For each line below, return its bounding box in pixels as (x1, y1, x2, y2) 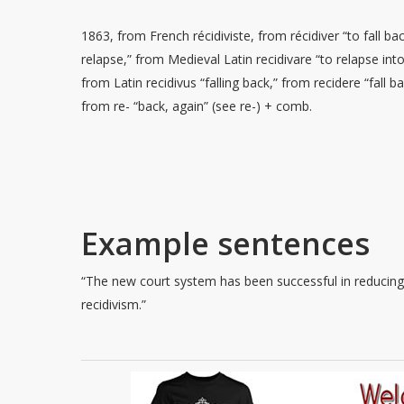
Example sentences (81, 223, 371, 264)
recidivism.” (81, 296, 147, 313)
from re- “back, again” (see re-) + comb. (81, 97, 313, 115)
